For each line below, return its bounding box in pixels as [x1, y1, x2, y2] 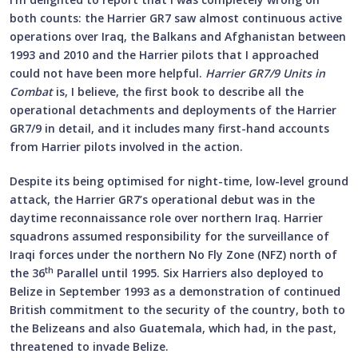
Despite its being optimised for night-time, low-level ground [10, 173, 348, 189]
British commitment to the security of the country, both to [10, 301, 345, 317]
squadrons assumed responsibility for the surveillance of [10, 228, 329, 244]
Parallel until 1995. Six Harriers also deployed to [54, 265, 324, 280]
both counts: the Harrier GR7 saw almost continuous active [10, 10, 342, 26]
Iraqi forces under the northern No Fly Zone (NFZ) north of [10, 246, 337, 262]
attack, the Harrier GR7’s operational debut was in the [10, 191, 315, 207]
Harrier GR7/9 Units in [205, 65, 325, 81]
